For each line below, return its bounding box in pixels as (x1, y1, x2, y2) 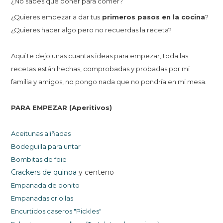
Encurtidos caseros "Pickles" (11, 207, 102, 216)
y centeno (77, 168, 114, 177)
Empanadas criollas (11, 194, 74, 203)
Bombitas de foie (11, 155, 67, 164)
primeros (100, 13, 138, 21)
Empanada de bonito (11, 181, 80, 190)
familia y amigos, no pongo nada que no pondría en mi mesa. (11, 78, 207, 86)
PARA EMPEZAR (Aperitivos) (11, 104, 112, 112)
